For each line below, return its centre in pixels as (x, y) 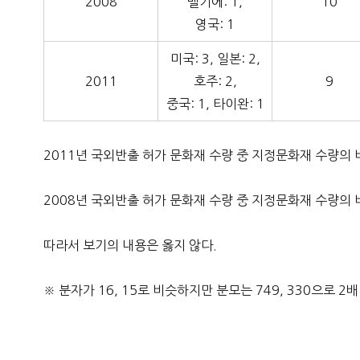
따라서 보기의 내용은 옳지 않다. (131, 245)
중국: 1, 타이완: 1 (215, 104)
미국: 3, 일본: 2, (215, 59)
